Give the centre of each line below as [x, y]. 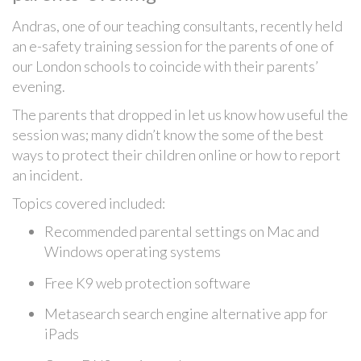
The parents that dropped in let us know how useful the [180, 114]
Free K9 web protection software [147, 282]
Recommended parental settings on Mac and [182, 231]
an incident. [48, 175]
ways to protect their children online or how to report [176, 155]
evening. [39, 86]
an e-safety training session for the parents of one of [173, 46]
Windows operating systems [133, 251]
